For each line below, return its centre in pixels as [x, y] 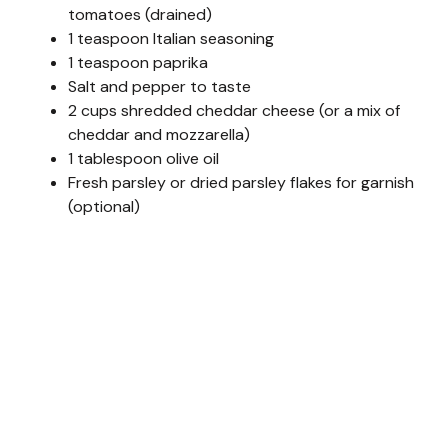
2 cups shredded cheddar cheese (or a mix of [234, 111]
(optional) [104, 207]
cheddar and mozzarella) [159, 135]
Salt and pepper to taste [159, 87]
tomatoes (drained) [140, 15]
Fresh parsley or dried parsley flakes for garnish [241, 183]
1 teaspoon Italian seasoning [171, 39]
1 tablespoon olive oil [143, 159]
